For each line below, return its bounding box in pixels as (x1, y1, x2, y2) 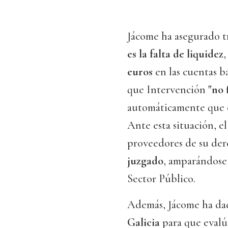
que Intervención (127, 83, 208, 97)
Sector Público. (127, 172, 195, 186)
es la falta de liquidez (127, 47, 223, 61)
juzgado (127, 154, 163, 168)
